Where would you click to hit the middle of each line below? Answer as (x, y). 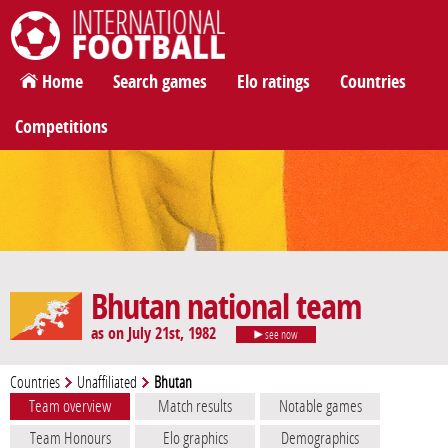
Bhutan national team (226, 308)
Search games (160, 82)
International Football (70, 70)
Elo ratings (273, 82)
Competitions (61, 127)
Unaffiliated (107, 383)
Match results (195, 406)
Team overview (70, 406)
